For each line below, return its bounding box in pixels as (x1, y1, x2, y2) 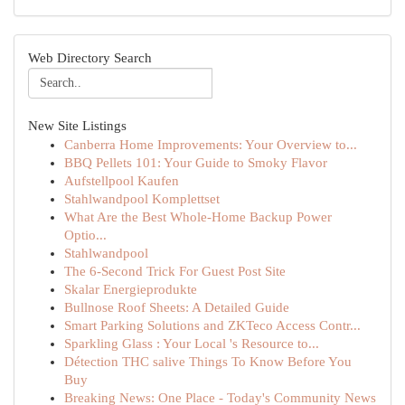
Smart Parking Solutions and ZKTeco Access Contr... (64, 318, 361, 333)
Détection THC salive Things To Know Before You (64, 354, 352, 369)
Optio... (64, 228, 107, 242)
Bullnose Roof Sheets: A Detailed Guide (64, 300, 289, 315)
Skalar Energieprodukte (64, 282, 197, 297)
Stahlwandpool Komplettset (64, 192, 220, 206)
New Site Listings (28, 118, 127, 133)
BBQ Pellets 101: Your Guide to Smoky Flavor (64, 155, 327, 170)
